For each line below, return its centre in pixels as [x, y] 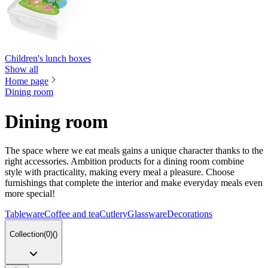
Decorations [190, 214]
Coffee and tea [72, 214]
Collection [27, 234]
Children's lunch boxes [48, 59]
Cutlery [113, 214]
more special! [30, 194]
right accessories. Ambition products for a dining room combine [124, 162]
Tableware [25, 214]
